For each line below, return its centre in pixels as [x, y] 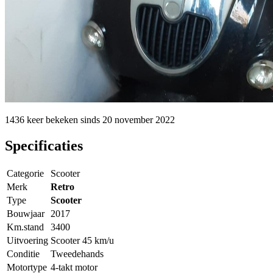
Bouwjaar [26, 213]
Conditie [23, 253]
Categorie [25, 173]
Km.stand [25, 227]
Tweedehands [77, 253]
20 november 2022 [139, 119]
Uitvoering [27, 240]
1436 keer [24, 119]
